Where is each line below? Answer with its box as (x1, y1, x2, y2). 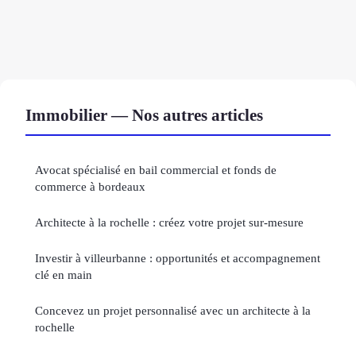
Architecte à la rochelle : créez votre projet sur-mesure (35, 215, 304, 230)
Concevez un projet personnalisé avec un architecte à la (35, 304, 311, 318)
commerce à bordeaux (35, 180, 145, 194)
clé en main (35, 268, 92, 282)
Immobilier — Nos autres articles (25, 106, 263, 125)
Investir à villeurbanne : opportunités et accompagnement (35, 251, 320, 265)
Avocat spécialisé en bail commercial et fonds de (35, 163, 277, 177)
